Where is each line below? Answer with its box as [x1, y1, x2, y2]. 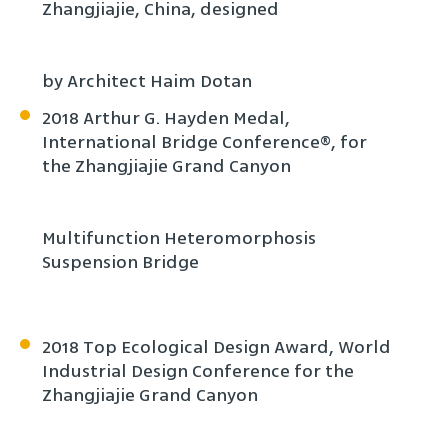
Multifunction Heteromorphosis [42, 225, 316, 251]
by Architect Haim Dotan [42, 68, 252, 94]
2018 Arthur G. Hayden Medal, [42, 105, 290, 131]
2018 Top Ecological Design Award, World [42, 334, 391, 360]
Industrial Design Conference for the [42, 358, 354, 384]
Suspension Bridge [42, 249, 199, 275]
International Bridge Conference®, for [42, 129, 367, 155]
